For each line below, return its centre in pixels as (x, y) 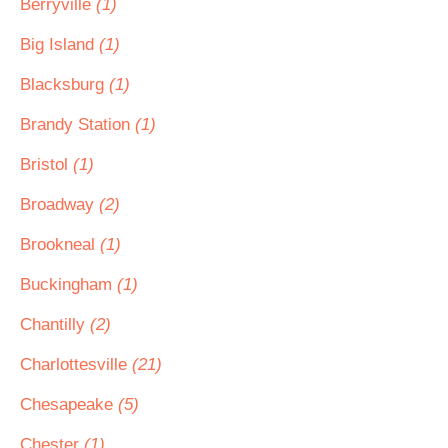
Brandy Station (77, 124)
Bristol (46, 164)
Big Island (59, 44)
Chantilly (55, 324)
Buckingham (68, 284)
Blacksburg (64, 84)
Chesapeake (69, 404)
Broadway (59, 204)
